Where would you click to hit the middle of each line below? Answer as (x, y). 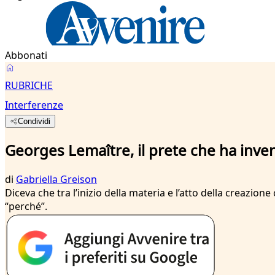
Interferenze (34, 105)
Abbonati (26, 55)
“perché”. (26, 206)
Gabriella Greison (56, 179)
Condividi (34, 121)
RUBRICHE (29, 85)
